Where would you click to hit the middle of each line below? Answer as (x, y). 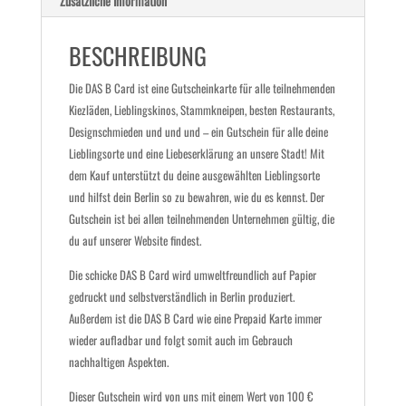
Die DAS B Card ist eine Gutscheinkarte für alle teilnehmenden (202, 87)
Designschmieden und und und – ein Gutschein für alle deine (198, 131)
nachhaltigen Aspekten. (118, 361)
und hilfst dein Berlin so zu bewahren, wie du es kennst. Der (196, 196)
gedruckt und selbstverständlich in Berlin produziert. (181, 296)
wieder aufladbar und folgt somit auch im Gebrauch (180, 339)
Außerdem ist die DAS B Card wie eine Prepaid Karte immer (195, 318)
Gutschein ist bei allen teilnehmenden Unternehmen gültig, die (201, 218)
